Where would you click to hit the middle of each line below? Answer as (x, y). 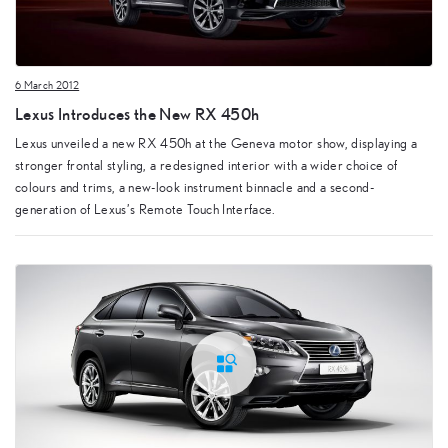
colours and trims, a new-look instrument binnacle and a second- (195, 188)
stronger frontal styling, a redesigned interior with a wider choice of (206, 166)
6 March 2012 (47, 86)
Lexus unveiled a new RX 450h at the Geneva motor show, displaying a (216, 144)
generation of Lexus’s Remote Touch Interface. (145, 210)
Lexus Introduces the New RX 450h (137, 113)
